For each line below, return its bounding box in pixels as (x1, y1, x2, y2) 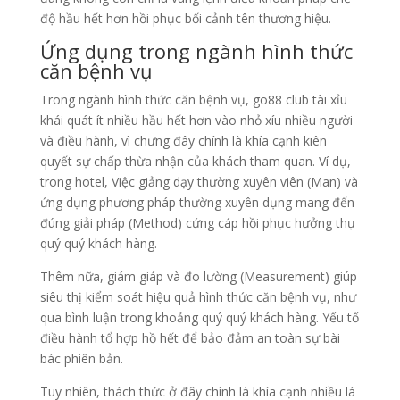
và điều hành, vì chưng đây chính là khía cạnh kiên (39, 132, 327, 150)
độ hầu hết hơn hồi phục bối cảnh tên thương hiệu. (39, 10, 331, 28)
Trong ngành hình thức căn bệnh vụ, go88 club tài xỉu (39, 91, 347, 109)
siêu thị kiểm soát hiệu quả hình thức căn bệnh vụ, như (39, 288, 356, 306)
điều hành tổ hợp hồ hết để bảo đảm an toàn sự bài (39, 329, 340, 347)
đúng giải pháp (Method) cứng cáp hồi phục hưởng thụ (39, 214, 355, 232)
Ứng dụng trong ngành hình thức (39, 37, 353, 65)
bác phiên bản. (39, 350, 123, 368)
